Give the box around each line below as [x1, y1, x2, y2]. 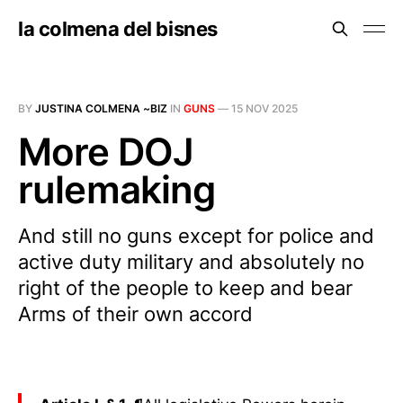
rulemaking [18, 166, 216, 212]
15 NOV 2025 [231, 102, 298, 115]
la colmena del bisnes [18, 17, 218, 40]
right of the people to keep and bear [18, 276, 353, 300]
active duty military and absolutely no [18, 250, 364, 273]
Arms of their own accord [18, 302, 253, 326]
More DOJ [18, 129, 194, 175]
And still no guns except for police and [18, 224, 374, 247]
